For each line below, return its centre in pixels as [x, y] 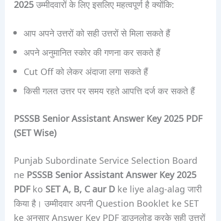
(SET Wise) [35, 132]
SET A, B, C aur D [80, 188]
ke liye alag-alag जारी [158, 188]
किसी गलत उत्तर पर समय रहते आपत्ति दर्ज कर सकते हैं [109, 90]
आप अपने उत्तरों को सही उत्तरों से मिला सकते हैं [97, 32]
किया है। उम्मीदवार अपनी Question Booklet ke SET [106, 203]
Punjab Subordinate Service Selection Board [105, 160]
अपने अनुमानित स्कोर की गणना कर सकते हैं [92, 52]
